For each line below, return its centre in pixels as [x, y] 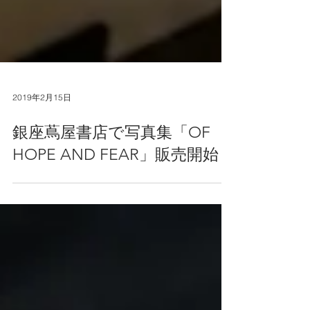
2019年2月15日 [42, 127]
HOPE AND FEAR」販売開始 [116, 185]
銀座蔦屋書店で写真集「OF [111, 163]
